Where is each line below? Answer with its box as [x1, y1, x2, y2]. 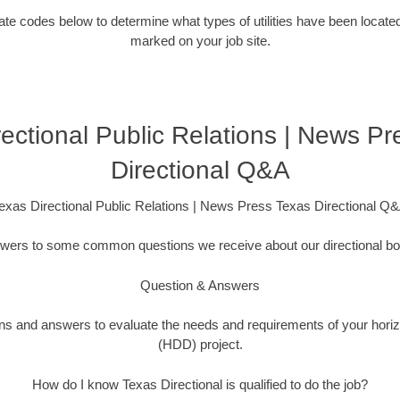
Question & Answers [140, 277, 260, 293]
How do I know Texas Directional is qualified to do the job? [32, 376, 368, 392]
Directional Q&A [110, 155, 290, 184]
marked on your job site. [129, 33, 271, 49]
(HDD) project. [157, 337, 243, 353]
